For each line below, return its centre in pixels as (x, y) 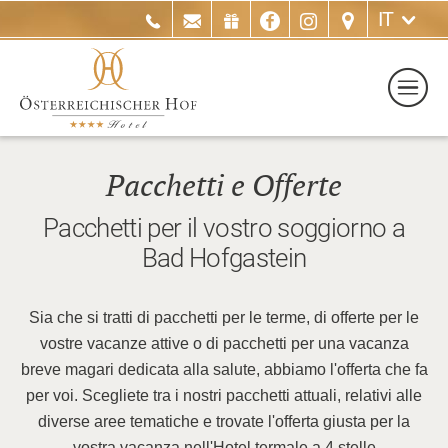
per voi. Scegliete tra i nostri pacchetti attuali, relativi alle (224, 395)
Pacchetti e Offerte (224, 187)
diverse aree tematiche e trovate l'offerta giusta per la (224, 421)
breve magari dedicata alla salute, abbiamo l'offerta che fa (224, 369)
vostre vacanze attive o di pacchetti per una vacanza (224, 343)
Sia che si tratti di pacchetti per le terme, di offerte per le (224, 317)
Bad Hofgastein (224, 257)
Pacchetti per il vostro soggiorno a (224, 227)
